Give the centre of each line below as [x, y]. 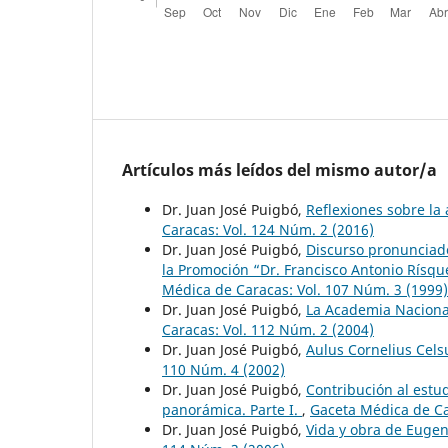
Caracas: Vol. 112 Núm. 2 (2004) [268, 329]
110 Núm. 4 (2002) [223, 369]
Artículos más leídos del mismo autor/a [279, 169]
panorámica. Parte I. [232, 409]
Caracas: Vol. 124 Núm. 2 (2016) [268, 229]
